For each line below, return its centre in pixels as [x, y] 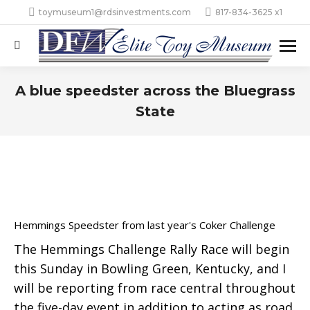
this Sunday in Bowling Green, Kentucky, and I [150, 268]
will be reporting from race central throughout [155, 288]
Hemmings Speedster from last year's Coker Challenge [145, 225]
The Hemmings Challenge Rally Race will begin [152, 249]
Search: [35, 50]
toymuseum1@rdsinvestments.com [115, 12]
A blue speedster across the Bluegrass [155, 91]
